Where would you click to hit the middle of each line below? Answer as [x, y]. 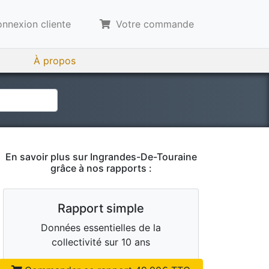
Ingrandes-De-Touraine [143, 157]
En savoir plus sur [47, 157]
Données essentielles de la [101, 228]
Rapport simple [101, 208]
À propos [55, 61]
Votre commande [153, 24]
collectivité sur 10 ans [101, 242]
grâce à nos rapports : [101, 168]
